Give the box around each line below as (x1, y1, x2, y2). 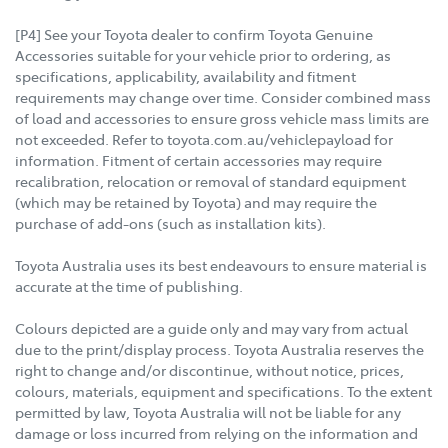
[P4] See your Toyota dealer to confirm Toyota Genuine (15, 23, 373, 44)
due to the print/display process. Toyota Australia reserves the (15, 338, 424, 359)
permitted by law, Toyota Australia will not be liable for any (15, 401, 401, 422)
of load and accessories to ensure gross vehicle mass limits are (15, 107, 429, 128)
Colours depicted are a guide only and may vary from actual (15, 317, 408, 338)
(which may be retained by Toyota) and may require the (15, 191, 377, 212)
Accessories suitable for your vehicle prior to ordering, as (15, 44, 391, 65)
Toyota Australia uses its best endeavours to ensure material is (15, 254, 427, 275)
